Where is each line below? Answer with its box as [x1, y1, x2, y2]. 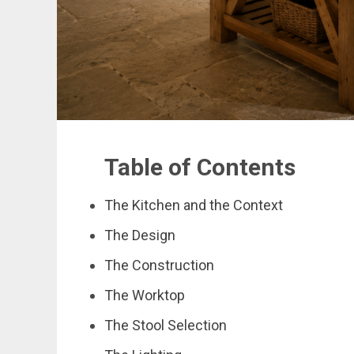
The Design [104, 227, 175, 244]
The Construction [104, 257, 214, 274]
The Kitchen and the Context [104, 197, 283, 214]
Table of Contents [104, 153, 296, 182]
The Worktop [104, 287, 185, 304]
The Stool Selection [104, 317, 227, 334]
